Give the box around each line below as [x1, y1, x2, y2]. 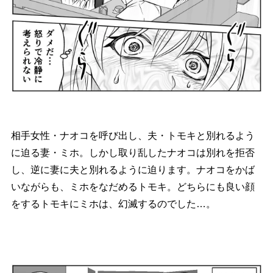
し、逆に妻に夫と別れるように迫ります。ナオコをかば [10, 164, 255, 175]
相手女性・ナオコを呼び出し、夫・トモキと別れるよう [10, 130, 255, 141]
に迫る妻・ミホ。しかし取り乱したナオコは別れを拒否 [10, 147, 255, 158]
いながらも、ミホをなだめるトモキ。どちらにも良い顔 [10, 181, 255, 192]
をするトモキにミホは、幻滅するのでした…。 [10, 198, 216, 209]
